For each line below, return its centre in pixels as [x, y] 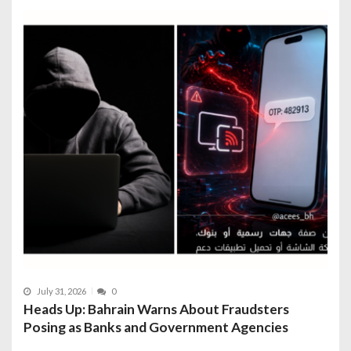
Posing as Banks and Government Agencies [156, 327]
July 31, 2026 [62, 291]
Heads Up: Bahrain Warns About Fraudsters [156, 309]
